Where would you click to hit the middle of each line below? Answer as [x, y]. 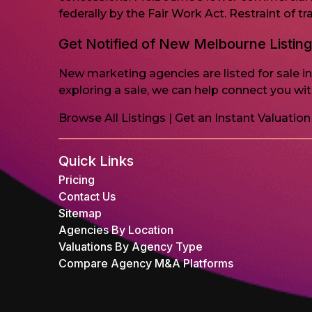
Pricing [77, 180]
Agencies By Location [116, 230]
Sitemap [80, 213]
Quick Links [96, 161]
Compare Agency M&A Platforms [146, 263]
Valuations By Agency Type [131, 247]
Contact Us [87, 196]
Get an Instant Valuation [243, 118]
